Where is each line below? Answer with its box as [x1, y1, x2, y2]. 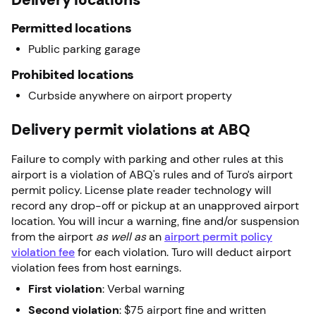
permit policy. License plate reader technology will [11, 183, 272, 196]
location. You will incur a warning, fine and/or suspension [11, 214, 299, 227]
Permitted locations [11, 20, 134, 35]
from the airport [11, 230, 96, 243]
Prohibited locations [11, 67, 134, 82]
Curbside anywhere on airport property [28, 89, 232, 102]
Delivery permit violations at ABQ [11, 121, 250, 138]
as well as [96, 230, 149, 243]
